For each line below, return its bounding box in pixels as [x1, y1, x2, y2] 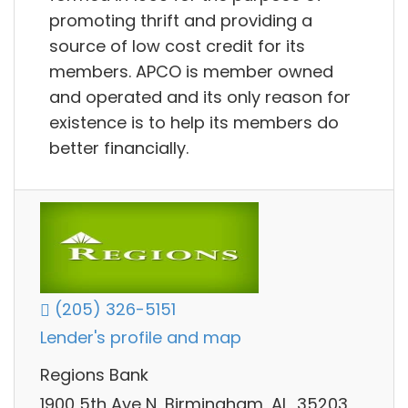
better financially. [49, 136, 189, 159]
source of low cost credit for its [49, 34, 305, 57]
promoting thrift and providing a [49, 8, 312, 32]
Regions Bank [40, 363, 148, 387]
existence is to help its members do [49, 110, 339, 134]
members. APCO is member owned [49, 59, 333, 83]
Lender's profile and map [40, 326, 241, 350]
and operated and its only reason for [49, 85, 351, 108]
